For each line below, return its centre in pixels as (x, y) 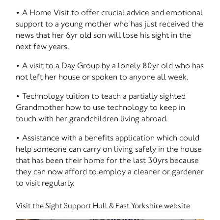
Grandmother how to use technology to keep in (100, 107)
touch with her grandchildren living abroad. (92, 118)
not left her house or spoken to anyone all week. (102, 77)
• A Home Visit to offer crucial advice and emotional (109, 12)
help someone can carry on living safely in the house (109, 149)
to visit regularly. (45, 183)
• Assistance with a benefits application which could (108, 137)
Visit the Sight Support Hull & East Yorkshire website (103, 206)
